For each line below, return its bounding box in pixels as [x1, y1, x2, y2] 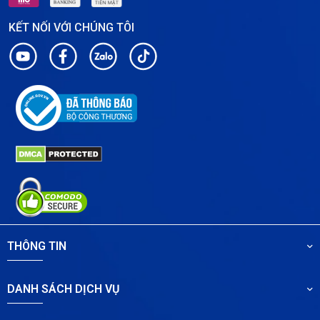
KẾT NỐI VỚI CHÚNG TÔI [9, 20, 134, 34]
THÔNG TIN [7, 239, 66, 254]
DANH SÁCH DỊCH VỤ [7, 282, 120, 296]
